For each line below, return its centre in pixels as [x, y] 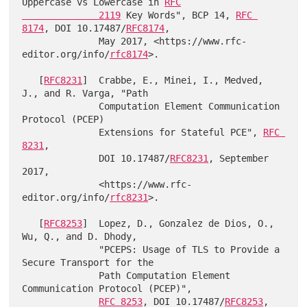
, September [239, 158]
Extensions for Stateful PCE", [181, 132]
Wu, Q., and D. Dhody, [80, 236]
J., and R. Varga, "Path [85, 93]
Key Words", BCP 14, [179, 15]
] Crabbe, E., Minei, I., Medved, [173, 80]
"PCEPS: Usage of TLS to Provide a [61, 249]
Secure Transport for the [88, 262]
